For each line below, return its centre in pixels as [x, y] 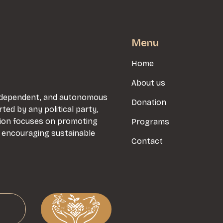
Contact [147, 141]
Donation [149, 102]
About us [148, 83]
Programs [150, 122]
